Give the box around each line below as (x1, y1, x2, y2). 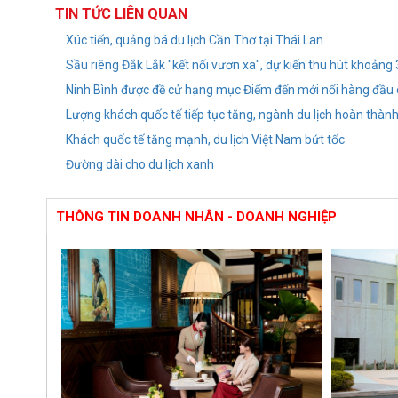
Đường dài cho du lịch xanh (66, 157, 214, 171)
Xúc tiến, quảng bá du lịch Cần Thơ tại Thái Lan (66, 33, 323, 47)
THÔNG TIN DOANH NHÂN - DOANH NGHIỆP (56, 209, 337, 225)
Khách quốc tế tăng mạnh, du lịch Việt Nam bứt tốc (66, 132, 345, 147)
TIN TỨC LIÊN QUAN (55, 5, 187, 22)
